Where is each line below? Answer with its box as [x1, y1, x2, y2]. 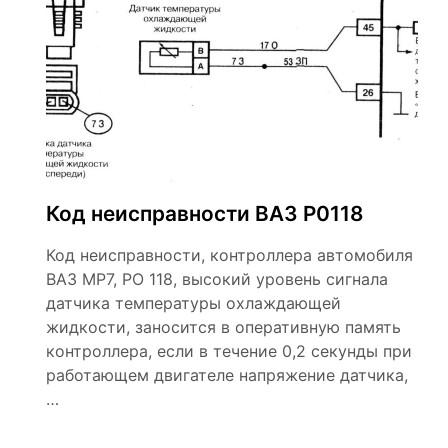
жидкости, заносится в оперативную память [46, 317, 401, 337]
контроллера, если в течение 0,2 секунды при [46, 341, 412, 361]
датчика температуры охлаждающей [46, 293, 341, 313]
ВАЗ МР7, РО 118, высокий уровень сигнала [46, 269, 388, 289]
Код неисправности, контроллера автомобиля [46, 245, 413, 265]
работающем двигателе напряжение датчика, [46, 365, 408, 385]
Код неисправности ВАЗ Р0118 [46, 201, 363, 226]
